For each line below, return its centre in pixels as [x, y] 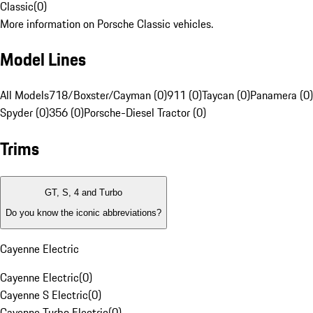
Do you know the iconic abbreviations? [83, 212]
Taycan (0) [226, 95]
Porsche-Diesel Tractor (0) [145, 113]
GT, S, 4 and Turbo [83, 193]
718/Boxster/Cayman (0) [108, 95]
